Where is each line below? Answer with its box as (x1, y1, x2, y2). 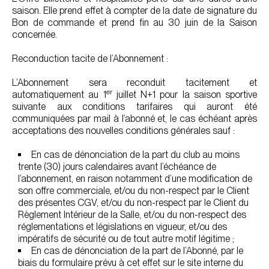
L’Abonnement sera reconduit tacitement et (12, 77, 257, 88)
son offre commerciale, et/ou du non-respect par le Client (18, 185, 249, 196)
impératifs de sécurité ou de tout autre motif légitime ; (18, 233, 234, 244)
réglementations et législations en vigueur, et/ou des (18, 221, 227, 232)
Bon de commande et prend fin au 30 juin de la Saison (12, 17, 257, 28)
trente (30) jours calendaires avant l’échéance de (18, 161, 216, 172)
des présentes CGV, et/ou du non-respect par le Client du (18, 197, 249, 208)
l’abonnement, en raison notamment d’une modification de (18, 173, 252, 184)
